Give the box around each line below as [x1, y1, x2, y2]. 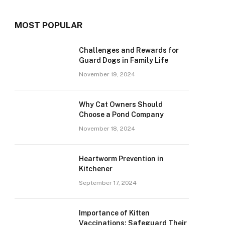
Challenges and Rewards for [79, 46, 179, 54]
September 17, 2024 [79, 179, 137, 186]
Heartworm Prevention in [79, 155, 164, 163]
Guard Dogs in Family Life [79, 56, 168, 64]
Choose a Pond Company [79, 110, 164, 119]
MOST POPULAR [15, 20, 82, 30]
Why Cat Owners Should [79, 100, 163, 108]
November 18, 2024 [79, 125, 135, 132]
